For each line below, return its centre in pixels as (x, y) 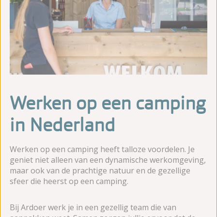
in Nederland (62, 125)
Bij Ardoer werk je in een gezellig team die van (93, 207)
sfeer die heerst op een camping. (69, 181)
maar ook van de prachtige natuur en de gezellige (100, 170)
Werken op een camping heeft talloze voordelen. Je (102, 149)
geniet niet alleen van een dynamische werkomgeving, (108, 160)
